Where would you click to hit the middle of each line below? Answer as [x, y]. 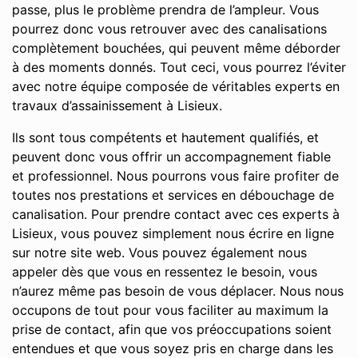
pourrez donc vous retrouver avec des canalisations [169, 29]
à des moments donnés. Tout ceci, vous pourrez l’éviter [179, 67]
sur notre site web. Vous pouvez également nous [159, 253]
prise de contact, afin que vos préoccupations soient [172, 329]
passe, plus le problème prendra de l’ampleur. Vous [165, 10]
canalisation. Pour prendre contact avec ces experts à [176, 214]
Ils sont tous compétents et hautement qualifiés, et [165, 137]
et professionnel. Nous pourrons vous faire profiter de [175, 176]
